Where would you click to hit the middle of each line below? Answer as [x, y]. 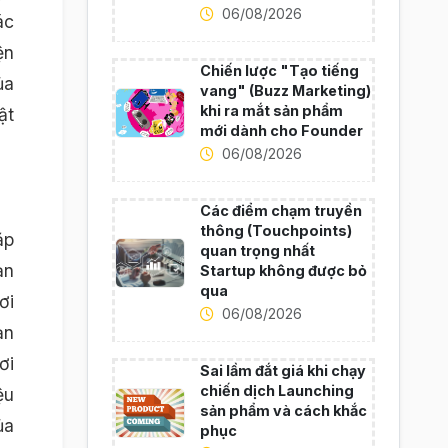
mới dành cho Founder [281, 130]
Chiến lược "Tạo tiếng [279, 70]
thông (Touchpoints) [275, 230]
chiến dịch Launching [276, 390]
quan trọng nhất [257, 250]
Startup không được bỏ [283, 270]
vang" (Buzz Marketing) [285, 90]
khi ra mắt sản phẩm [271, 110]
